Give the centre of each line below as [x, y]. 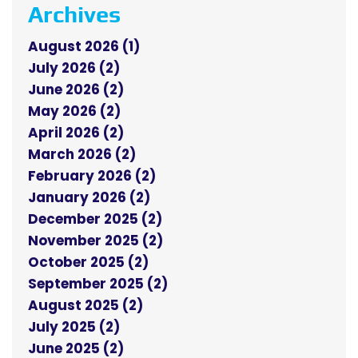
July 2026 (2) [74, 68]
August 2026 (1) [84, 47]
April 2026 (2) [76, 133]
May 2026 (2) [74, 111]
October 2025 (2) [88, 263]
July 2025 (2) [74, 327]
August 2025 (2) [86, 306]
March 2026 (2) [82, 155]
